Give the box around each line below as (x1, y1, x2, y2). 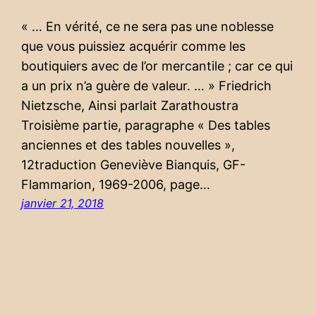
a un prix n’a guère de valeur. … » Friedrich (21, 78, 272, 94)
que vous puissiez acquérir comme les (21, 39, 246, 54)
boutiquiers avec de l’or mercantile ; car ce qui (21, 59, 293, 74)
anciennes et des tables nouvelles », (21, 138, 236, 153)
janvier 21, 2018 (21, 196, 104, 211)
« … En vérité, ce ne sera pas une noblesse (21, 19, 274, 35)
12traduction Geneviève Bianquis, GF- (21, 157, 246, 173)
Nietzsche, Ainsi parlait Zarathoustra (21, 98, 243, 114)
